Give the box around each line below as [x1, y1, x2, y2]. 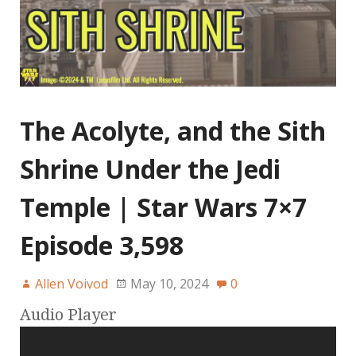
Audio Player [20, 304, 117, 324]
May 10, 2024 [130, 274, 208, 292]
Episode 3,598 [20, 227, 184, 262]
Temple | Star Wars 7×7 [20, 189, 307, 224]
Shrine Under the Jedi [20, 151, 281, 186]
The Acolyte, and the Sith [20, 113, 326, 148]
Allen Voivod [35, 274, 108, 292]
